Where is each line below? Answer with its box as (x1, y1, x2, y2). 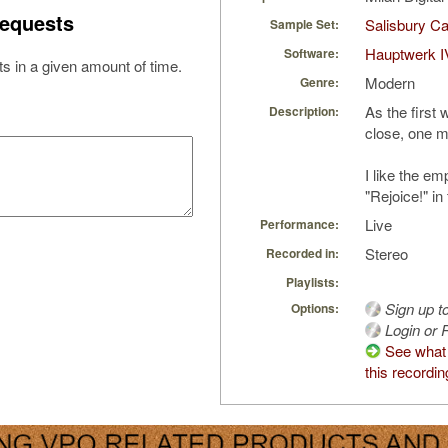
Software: (284, 44, 339, 63)
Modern (365, 72, 415, 94)
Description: (269, 102, 339, 121)
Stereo (365, 243, 408, 265)
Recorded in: (266, 244, 339, 263)
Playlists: (286, 273, 339, 292)
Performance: (260, 215, 339, 234)
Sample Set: (270, 15, 339, 34)
